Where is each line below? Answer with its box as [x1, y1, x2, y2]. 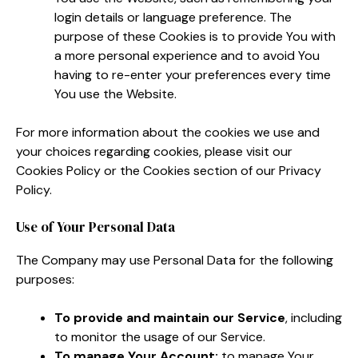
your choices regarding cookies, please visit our [16, 142, 292, 160]
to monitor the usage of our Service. [54, 328, 265, 345]
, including [285, 308, 342, 326]
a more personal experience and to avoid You [54, 46, 320, 64]
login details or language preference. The [54, 8, 292, 26]
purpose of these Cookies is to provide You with [54, 27, 336, 45]
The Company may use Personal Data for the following [16, 251, 333, 268]
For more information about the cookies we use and [16, 123, 320, 141]
